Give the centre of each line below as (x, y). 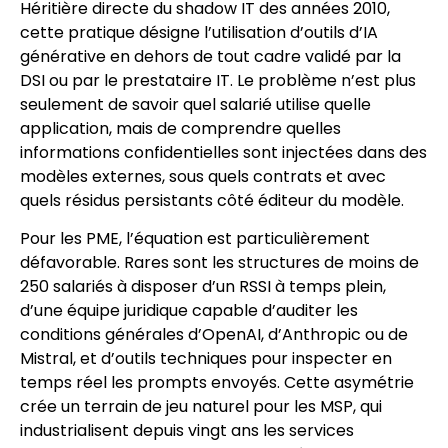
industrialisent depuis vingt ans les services (187, 430)
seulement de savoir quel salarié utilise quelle (195, 104)
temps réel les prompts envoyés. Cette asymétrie (217, 382)
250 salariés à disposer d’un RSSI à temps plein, (203, 286)
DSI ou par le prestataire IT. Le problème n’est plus (218, 80)
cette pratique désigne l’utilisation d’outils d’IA (199, 32)
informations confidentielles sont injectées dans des (223, 152)
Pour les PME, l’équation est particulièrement (195, 238)
